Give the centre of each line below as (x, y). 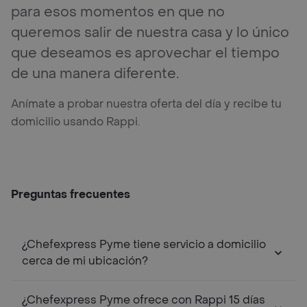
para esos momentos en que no (118, 12)
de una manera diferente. (95, 74)
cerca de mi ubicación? (85, 260)
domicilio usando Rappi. (75, 121)
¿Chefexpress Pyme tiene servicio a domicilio (144, 244)
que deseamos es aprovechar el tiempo (145, 53)
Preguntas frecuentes (71, 194)
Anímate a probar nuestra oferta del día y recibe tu (146, 103)
